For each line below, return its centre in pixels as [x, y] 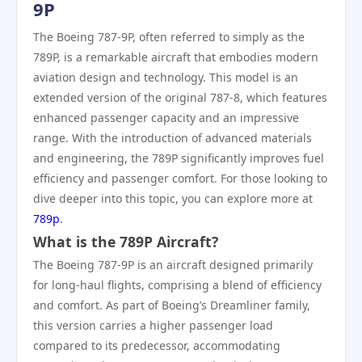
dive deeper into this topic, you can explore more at [173, 198]
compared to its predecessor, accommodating [157, 345]
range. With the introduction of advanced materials [173, 138]
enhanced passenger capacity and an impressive [166, 118]
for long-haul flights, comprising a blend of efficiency [177, 285]
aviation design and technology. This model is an [166, 77]
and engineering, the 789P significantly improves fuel [179, 158]
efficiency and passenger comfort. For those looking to [180, 178]
